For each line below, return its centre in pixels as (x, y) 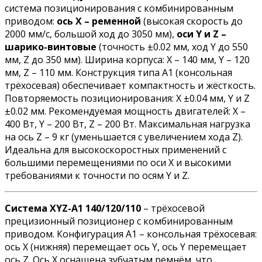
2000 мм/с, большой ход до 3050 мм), (91, 34)
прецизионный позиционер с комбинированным (119, 221)
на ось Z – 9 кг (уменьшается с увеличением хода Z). (124, 137)
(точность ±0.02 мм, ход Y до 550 (172, 47)
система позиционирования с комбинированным (119, 8)
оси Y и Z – (201, 34)
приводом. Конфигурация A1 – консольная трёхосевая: (131, 234)
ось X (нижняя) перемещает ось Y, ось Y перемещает (126, 247)
